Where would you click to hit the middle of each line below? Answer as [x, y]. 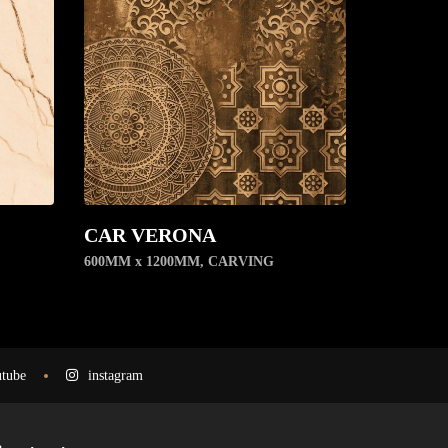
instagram [115, 376]
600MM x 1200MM [141, 262]
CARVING [240, 262]
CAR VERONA [149, 235]
